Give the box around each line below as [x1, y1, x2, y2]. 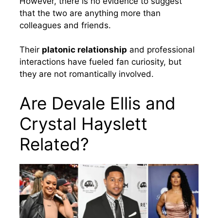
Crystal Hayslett [19, 113, 147, 134]
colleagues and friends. [19, 20, 111, 30]
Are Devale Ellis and [19, 92, 176, 113]
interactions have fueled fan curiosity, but [19, 57, 182, 67]
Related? [19, 133, 89, 154]
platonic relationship [42, 45, 127, 55]
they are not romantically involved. [19, 69, 154, 79]
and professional [127, 45, 195, 55]
